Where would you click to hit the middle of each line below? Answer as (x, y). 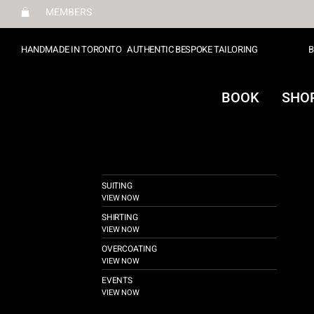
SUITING (117, 186)
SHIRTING (120, 218)
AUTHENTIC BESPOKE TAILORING (192, 50)
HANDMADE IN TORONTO (73, 50)
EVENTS (117, 281)
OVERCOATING (129, 249)
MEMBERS (69, 12)
